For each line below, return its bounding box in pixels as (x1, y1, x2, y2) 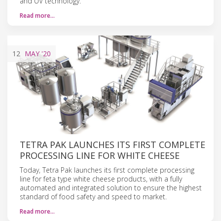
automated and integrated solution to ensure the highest (20, 183, 202, 192)
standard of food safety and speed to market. (20, 191, 167, 201)
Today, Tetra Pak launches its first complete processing (20, 165, 194, 175)
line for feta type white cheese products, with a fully (20, 174, 182, 184)
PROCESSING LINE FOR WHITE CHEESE (20, 149, 180, 161)
